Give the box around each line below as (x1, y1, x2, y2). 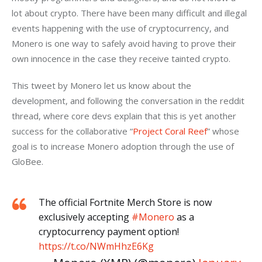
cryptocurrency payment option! (38, 225, 179, 239)
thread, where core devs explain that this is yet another (12, 109, 239, 122)
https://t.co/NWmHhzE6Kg (38, 240, 154, 253)
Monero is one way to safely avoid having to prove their (12, 37, 239, 50)
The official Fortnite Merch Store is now (38, 196, 212, 209)
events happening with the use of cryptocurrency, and (12, 22, 231, 35)
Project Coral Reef (133, 125, 207, 137)
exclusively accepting (38, 211, 132, 224)
